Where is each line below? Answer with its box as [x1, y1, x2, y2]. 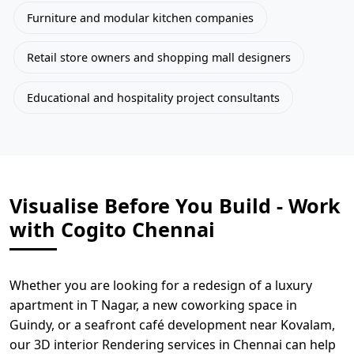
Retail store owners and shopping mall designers [26, 50, 291, 66]
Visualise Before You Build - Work [9, 191, 341, 219]
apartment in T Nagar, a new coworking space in [9, 296, 297, 314]
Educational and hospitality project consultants [26, 89, 280, 105]
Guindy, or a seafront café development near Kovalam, [9, 315, 335, 333]
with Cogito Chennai [9, 215, 215, 243]
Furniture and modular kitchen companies [26, 9, 254, 25]
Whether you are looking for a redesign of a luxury [9, 276, 312, 294]
